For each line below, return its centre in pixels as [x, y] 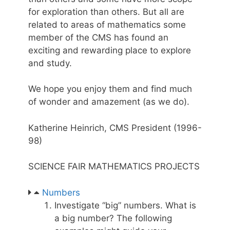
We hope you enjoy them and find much [110, 89]
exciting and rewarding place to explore [110, 50]
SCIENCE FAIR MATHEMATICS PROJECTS [114, 167]
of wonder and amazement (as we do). [109, 102]
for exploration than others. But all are [106, 12]
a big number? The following [113, 218]
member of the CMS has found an [98, 37]
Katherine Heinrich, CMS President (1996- [115, 128]
